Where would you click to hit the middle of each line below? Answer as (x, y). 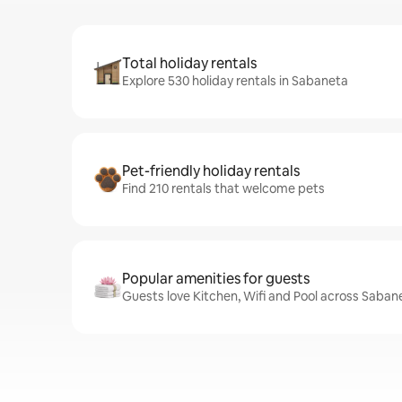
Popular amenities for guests (216, 279)
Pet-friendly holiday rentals (211, 171)
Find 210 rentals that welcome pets (223, 188)
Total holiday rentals (189, 63)
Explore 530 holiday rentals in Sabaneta (235, 81)
